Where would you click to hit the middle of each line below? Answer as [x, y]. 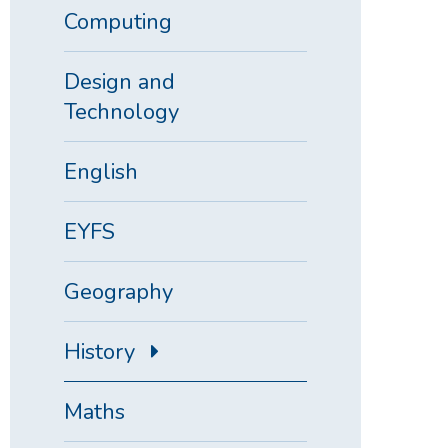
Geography [118, 292]
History [99, 352]
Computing [118, 22]
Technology [121, 112]
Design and [119, 82]
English [101, 172]
